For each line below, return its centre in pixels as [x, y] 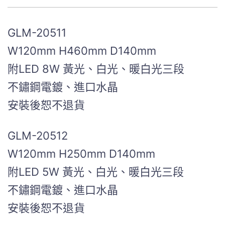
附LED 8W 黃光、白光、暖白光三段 [96, 69]
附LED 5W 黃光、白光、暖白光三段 [96, 172]
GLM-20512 [38, 135]
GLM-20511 [37, 32]
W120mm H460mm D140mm [82, 50]
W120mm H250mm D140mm [81, 153]
